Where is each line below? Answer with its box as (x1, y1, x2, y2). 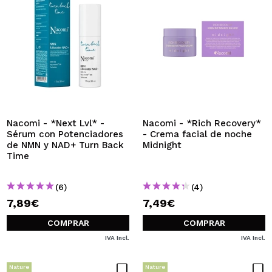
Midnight (143, 140, 185, 151)
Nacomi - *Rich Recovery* (143, 118, 261, 129)
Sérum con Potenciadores (7, 129, 123, 140)
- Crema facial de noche (143, 129, 252, 140)
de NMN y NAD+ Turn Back (7, 140, 124, 151)
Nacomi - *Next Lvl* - (7, 118, 104, 129)
